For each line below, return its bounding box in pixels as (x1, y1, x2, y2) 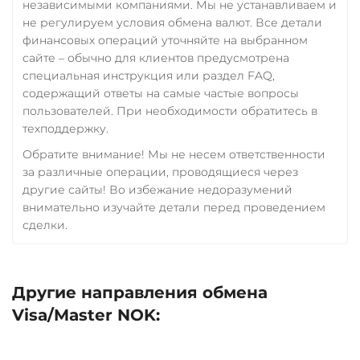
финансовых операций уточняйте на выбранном (22, 32, 308, 47)
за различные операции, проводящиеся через (22, 164, 298, 179)
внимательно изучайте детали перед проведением (22, 199, 325, 215)
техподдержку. (22, 121, 108, 136)
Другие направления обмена (12, 282, 268, 302)
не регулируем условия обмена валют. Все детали (22, 14, 322, 30)
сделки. (22, 217, 67, 232)
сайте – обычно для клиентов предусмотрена (22, 50, 289, 65)
